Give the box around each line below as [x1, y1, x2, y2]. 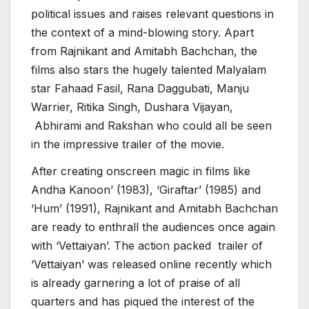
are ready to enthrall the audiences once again [31, 220, 275, 235]
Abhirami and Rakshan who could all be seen [31, 118, 272, 132]
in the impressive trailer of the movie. [31, 137, 224, 151]
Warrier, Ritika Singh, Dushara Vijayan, [31, 99, 233, 114]
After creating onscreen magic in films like [31, 164, 250, 179]
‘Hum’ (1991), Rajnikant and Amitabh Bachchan [31, 201, 278, 216]
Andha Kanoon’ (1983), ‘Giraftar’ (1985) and [31, 183, 261, 197]
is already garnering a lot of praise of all [31, 276, 240, 290]
